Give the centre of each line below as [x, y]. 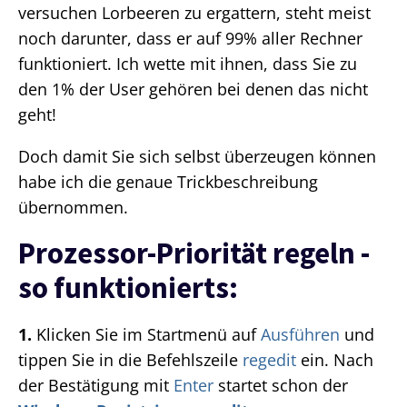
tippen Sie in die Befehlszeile [130, 360]
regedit [269, 360]
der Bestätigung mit [96, 386]
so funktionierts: [128, 288]
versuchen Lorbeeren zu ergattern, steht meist [194, 13]
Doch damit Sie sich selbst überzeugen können [197, 157]
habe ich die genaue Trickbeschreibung [168, 182]
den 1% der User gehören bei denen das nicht [193, 89]
